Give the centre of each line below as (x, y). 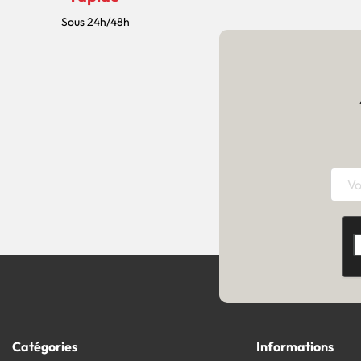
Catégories (45, 347)
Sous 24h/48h (95, 22)
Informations (295, 347)
